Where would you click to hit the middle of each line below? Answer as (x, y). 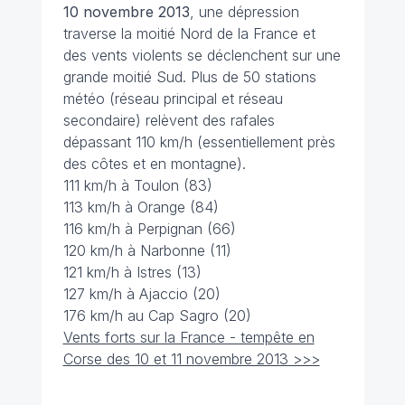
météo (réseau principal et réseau (173, 99)
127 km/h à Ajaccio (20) (141, 294)
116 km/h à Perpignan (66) (149, 229)
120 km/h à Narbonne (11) (147, 250)
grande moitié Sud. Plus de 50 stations (189, 77)
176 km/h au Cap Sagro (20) (157, 316)
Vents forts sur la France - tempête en (188, 337)
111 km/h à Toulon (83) (137, 185)
